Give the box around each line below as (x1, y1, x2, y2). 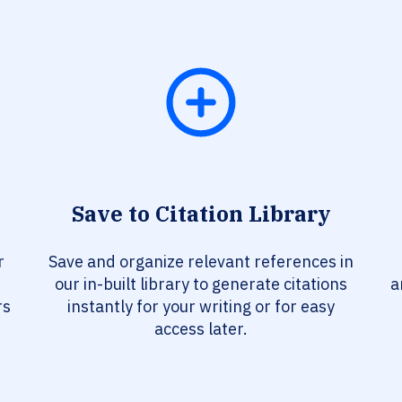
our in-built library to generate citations (55, 274, 347, 295)
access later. (154, 319, 248, 340)
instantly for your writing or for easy (67, 296, 335, 318)
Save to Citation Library (72, 199, 330, 229)
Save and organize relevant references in (48, 251, 354, 273)
